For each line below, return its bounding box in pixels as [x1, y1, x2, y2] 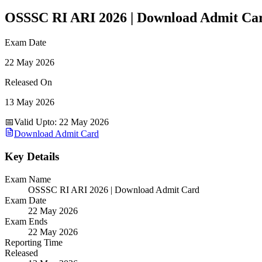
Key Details [5, 150, 59, 163]
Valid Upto [14, 117, 54, 127]
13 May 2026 [5, 97, 54, 108]
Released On [5, 77, 52, 88]
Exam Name [5, 174, 51, 184]
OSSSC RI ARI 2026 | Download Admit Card [28, 184, 199, 195]
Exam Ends [5, 216, 47, 226]
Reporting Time [5, 237, 63, 247]
